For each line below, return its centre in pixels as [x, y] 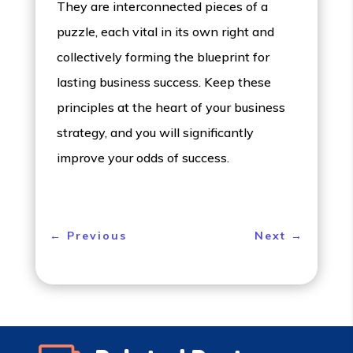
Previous [97, 235]
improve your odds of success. [143, 158]
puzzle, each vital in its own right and [166, 32]
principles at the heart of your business [171, 108]
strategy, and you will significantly [156, 133]
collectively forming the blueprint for [163, 57]
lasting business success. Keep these [164, 82]
